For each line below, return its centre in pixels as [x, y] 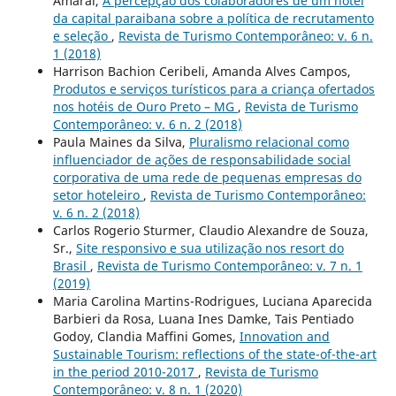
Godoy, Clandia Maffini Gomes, [146, 336]
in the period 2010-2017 [125, 371]
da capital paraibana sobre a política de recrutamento [213, 18]
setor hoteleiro [98, 194]
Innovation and [284, 336]
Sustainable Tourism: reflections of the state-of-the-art [214, 354]
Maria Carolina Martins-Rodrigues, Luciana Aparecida [212, 301]
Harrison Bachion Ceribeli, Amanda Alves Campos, [202, 71]
